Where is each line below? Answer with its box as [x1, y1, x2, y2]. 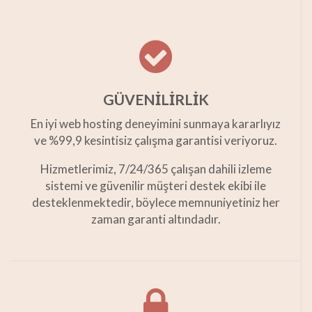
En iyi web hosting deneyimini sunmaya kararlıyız [31, 116, 281, 132]
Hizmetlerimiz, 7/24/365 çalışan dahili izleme [40, 162, 272, 177]
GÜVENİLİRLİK [102, 91, 209, 109]
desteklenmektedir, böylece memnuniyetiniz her [31, 195, 280, 210]
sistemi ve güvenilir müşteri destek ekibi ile [45, 178, 266, 194]
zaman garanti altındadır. [91, 212, 221, 227]
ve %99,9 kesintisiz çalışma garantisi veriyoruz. [34, 133, 277, 148]
